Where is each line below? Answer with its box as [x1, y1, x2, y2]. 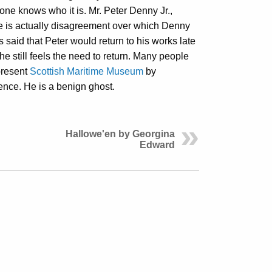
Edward [140, 139, 175, 150]
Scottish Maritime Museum [30, 66, 143, 76]
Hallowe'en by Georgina [66, 128, 175, 139]
